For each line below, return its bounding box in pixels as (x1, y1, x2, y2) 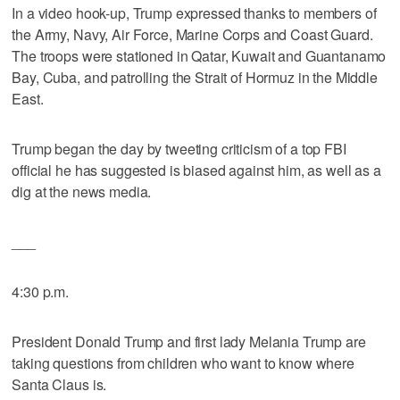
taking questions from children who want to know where (12, 352, 354, 373)
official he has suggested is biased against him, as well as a (12, 159, 381, 180)
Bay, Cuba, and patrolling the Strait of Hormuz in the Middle (12, 66, 378, 87)
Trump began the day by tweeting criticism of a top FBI (12, 137, 346, 159)
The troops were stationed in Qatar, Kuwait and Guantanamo (12, 45, 387, 66)
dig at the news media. (12, 180, 152, 202)
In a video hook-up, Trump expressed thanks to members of (12, 2, 377, 23)
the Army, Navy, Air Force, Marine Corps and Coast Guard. (12, 23, 373, 45)
